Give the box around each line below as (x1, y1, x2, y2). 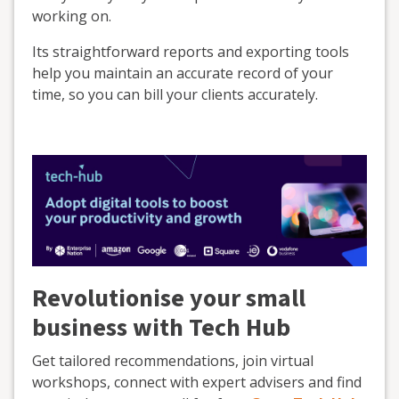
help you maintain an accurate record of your (32, 63, 333, 83)
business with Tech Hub (32, 310, 290, 346)
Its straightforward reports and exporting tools (32, 42, 349, 61)
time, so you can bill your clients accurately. (32, 85, 318, 104)
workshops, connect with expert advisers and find (32, 372, 362, 393)
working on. (32, 6, 111, 26)
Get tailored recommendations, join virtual (32, 351, 313, 371)
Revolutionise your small (32, 281, 305, 317)
